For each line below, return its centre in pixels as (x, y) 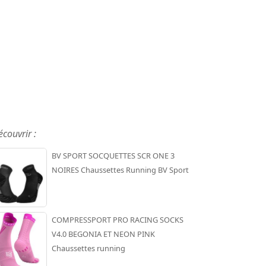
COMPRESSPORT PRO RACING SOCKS (117, 220)
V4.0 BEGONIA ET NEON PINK (103, 234)
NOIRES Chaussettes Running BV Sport (120, 170)
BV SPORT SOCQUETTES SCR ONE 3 (113, 156)
